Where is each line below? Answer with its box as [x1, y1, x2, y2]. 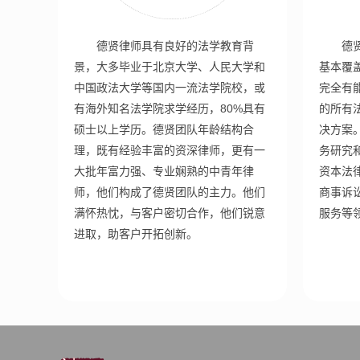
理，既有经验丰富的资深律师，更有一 [74, 144, 265, 157]
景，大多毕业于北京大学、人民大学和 [74, 60, 265, 73]
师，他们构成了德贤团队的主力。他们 [74, 186, 265, 198]
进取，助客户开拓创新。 [74, 227, 198, 240]
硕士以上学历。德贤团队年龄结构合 [74, 123, 254, 136]
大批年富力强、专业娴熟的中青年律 [74, 165, 254, 178]
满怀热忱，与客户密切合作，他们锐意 [74, 207, 265, 219]
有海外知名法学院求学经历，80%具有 [74, 102, 265, 115]
